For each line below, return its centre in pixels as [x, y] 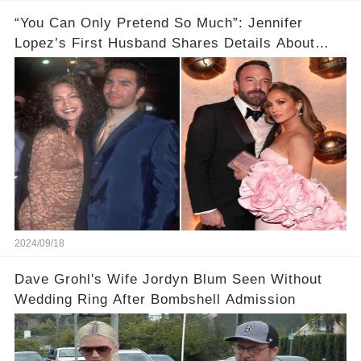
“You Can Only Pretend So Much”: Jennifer [158, 23]
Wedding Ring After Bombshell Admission [155, 299]
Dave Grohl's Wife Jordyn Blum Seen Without [168, 279]
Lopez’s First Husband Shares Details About [164, 43]
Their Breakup [62, 63]
